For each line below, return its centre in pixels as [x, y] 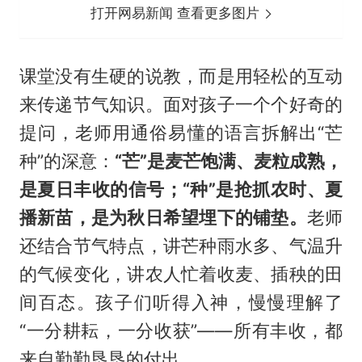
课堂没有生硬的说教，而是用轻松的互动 [181, 76]
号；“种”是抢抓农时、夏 [245, 189]
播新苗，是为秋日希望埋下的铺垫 [154, 218]
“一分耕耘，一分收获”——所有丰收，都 [181, 331]
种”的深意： [67, 161]
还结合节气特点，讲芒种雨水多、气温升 [181, 246]
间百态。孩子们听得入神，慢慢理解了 [181, 303]
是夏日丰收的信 [83, 189]
